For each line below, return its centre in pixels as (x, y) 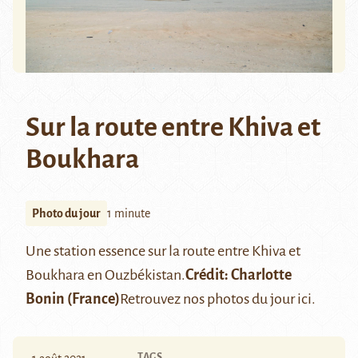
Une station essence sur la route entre (139, 251)
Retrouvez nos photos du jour (209, 299)
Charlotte (261, 275)
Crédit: (208, 275)
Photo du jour (66, 214)
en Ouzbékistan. (136, 275)
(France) (92, 299)
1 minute (129, 214)
